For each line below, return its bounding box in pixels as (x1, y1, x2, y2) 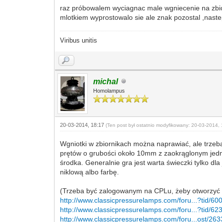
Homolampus (93, 87, 125, 94)
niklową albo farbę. (60, 167, 119, 176)
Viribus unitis (60, 36, 98, 44)
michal (93, 77, 118, 86)
